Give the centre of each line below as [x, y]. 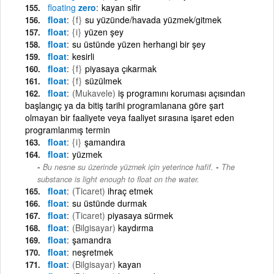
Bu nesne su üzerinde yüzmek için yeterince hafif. [128, 167]
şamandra [92, 239]
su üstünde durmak [109, 203]
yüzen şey [104, 31]
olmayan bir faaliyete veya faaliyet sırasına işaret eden [130, 117]
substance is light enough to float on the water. [118, 179]
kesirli [83, 56]
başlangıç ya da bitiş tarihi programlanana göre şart [124, 105]
